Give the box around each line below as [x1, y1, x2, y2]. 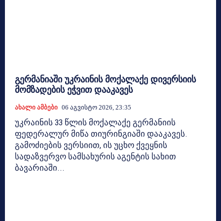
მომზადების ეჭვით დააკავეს [15, 85, 133, 95]
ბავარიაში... [15, 163, 65, 173]
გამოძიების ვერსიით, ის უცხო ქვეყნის [15, 140, 167, 150]
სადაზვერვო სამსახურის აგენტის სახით [15, 151, 176, 162]
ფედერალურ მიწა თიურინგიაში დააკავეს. [15, 129, 187, 139]
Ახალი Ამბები [15, 104, 58, 111]
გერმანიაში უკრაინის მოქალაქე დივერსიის [15, 74, 196, 85]
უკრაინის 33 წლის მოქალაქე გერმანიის [15, 117, 176, 128]
